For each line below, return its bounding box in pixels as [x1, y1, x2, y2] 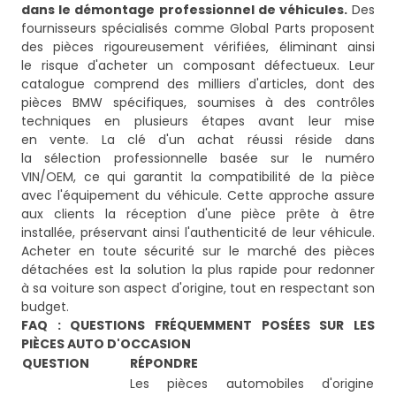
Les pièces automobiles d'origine [130, 375, 374, 393]
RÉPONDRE [130, 354, 198, 373]
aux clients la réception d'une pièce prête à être [21, 205, 375, 224]
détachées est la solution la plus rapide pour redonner [21, 261, 375, 279]
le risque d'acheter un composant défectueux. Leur [21, 57, 375, 75]
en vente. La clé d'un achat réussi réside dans [21, 131, 375, 149]
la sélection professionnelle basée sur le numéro [21, 149, 375, 168]
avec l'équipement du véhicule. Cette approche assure [21, 187, 375, 205]
